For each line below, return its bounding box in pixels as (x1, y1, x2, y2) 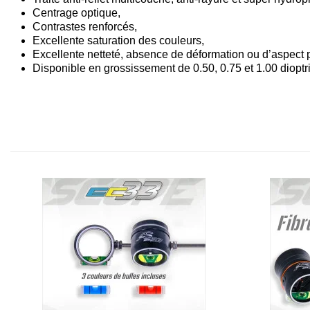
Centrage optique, (33, 6, 120, 19)
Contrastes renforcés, (33, 20, 137, 33)
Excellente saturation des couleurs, (33, 34, 204, 46)
